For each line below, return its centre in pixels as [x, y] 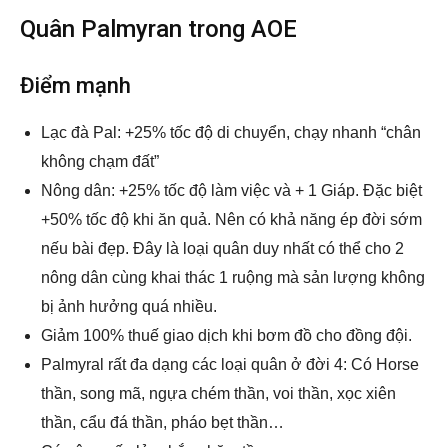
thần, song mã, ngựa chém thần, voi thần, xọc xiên [218, 394]
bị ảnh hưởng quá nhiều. [129, 307]
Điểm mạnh [75, 86]
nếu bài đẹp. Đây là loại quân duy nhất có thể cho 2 [222, 249]
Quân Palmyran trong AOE [158, 29]
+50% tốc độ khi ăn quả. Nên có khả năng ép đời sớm [231, 220]
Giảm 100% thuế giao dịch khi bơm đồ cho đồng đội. [226, 336]
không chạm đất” [100, 162]
